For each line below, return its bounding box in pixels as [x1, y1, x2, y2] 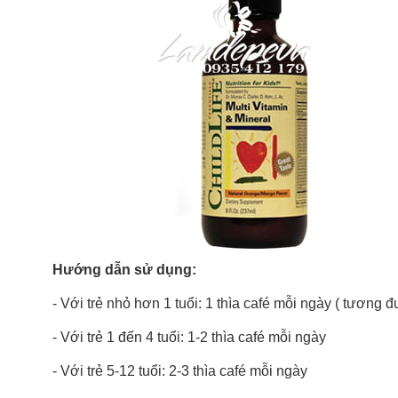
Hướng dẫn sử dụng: [52, 261, 200, 277]
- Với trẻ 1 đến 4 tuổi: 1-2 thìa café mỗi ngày [52, 329, 326, 345]
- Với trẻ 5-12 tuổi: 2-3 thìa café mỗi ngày [52, 362, 307, 378]
